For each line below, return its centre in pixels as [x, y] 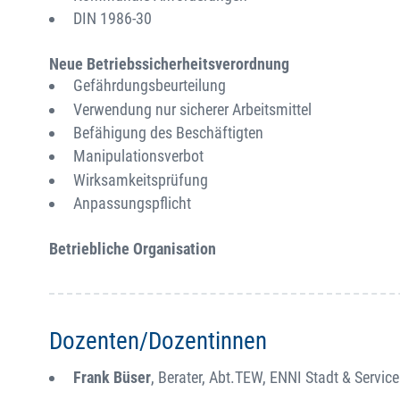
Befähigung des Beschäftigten [168, 132]
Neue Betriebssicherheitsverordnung [169, 64]
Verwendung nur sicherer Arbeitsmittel [192, 109]
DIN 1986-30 [112, 19]
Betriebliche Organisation [133, 249]
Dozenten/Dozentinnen [158, 342]
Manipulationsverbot [138, 156]
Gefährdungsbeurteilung [150, 86]
